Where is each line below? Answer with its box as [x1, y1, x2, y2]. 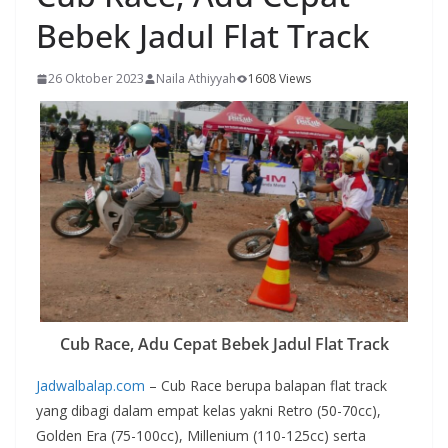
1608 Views [248, 70, 311, 88]
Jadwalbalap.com [36, 376, 145, 396]
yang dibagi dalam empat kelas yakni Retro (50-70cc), [36, 401, 381, 421]
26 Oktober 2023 [48, 70, 144, 88]
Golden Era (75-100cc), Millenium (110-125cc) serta [36, 426, 366, 446]
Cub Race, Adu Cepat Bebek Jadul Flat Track [59, 333, 389, 356]
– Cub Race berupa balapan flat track [145, 376, 387, 396]
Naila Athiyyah [156, 70, 236, 88]
